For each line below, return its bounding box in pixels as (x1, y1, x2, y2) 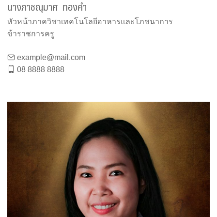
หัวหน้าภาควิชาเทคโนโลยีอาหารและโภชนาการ (7, 17, 173, 26)
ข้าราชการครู (7, 29, 54, 38)
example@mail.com (17, 53, 85, 62)
